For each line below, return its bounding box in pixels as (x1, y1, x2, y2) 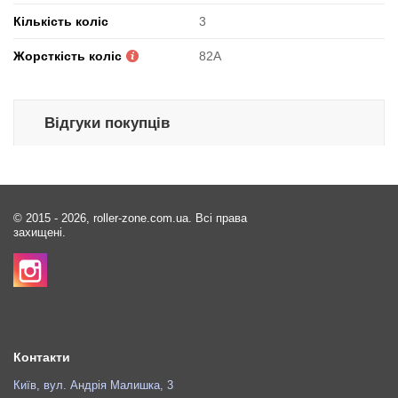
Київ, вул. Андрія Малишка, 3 (13, 379, 173, 393)
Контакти (13, 350, 70, 365)
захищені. (13, 227, 66, 240)
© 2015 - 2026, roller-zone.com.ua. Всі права (13, 212, 247, 226)
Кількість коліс (13, 14, 108, 29)
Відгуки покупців (44, 115, 170, 132)
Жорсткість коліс (13, 49, 122, 64)
